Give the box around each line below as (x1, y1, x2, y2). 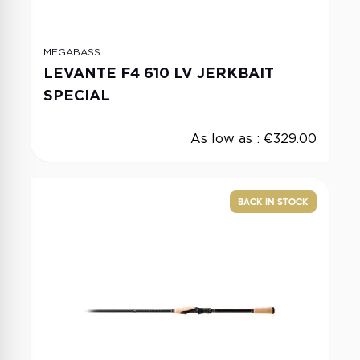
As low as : (190, 131, 264, 146)
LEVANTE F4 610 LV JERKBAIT (43, 64, 274, 81)
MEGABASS (43, 46, 100, 58)
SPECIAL (43, 87, 110, 104)
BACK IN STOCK (238, 196, 309, 207)
